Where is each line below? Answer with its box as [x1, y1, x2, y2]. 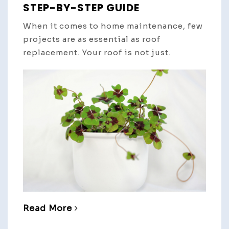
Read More [23, 202, 72, 214]
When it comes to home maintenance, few [23, 21, 203, 31]
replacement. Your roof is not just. [23, 48, 171, 58]
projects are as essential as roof [23, 34, 161, 44]
